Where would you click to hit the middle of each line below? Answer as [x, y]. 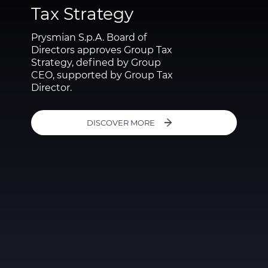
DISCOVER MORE [121, 123]
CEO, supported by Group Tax [102, 75]
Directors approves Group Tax [102, 50]
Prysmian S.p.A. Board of [89, 37]
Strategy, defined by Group [96, 63]
